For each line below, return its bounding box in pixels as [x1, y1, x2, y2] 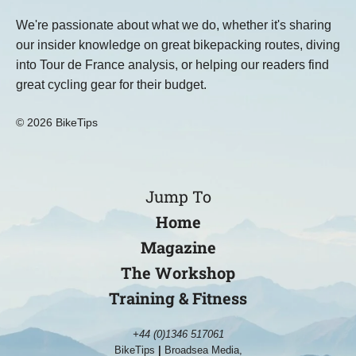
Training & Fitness [109, 287, 247, 308]
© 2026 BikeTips [16, 115, 98, 129]
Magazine [140, 236, 216, 257]
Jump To [145, 185, 211, 207]
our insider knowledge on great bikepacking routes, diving [16, 37, 340, 52]
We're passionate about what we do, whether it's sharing [16, 17, 331, 32]
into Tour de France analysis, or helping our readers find [16, 57, 329, 72]
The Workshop [121, 261, 235, 283]
